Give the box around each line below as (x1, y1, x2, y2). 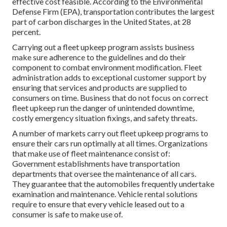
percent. (12, 26, 41, 36)
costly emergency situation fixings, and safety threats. (12, 112, 197, 123)
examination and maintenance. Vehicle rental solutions (12, 188, 198, 199)
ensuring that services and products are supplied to (12, 82, 187, 92)
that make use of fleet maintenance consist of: (12, 148, 170, 158)
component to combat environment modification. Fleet (12, 62, 202, 72)
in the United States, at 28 (101, 16, 191, 26)
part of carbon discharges (12, 16, 101, 26)
